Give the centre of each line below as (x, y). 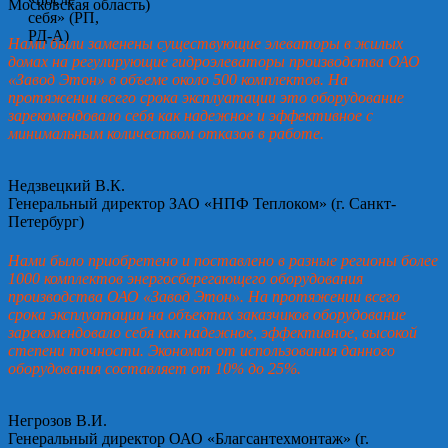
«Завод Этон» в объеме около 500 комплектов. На (178, 80)
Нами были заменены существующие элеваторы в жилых (205, 44)
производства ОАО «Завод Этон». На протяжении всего (204, 297)
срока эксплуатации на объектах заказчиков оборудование (207, 315)
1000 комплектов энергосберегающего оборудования (185, 279)
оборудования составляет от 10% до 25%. (154, 369)
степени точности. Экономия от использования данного (201, 351)
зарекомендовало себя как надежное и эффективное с (190, 116)
